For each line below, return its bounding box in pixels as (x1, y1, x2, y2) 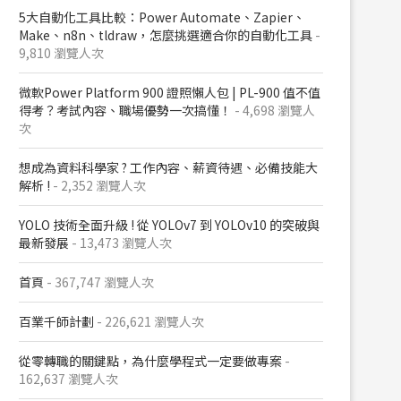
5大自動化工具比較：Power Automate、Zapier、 (19, 8, 305, 26)
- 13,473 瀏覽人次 (69, 234, 172, 252)
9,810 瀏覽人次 (19, 44, 104, 62)
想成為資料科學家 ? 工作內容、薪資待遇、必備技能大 (19, 158, 318, 176)
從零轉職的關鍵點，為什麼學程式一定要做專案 (19, 352, 282, 370)
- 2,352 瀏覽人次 (50, 176, 146, 194)
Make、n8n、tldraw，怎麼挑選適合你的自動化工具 (19, 26, 312, 44)
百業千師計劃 (19, 312, 94, 330)
